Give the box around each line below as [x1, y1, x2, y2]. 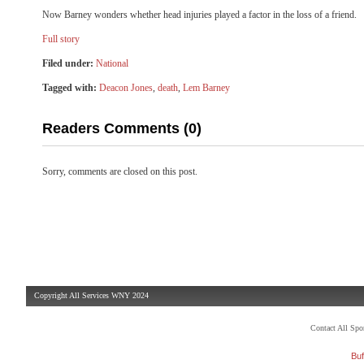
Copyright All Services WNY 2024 [34, 291, 149, 300]
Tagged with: [42, 82, 97, 93]
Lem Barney [183, 82, 230, 93]
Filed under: [42, 58, 93, 69]
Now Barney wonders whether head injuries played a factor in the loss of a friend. [42, 9, 357, 20]
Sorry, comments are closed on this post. [42, 166, 197, 177]
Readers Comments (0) [42, 120, 201, 136]
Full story [42, 33, 80, 45]
